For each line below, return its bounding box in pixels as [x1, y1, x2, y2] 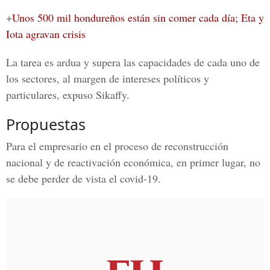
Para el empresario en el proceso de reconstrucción [6, 139, 228, 153]
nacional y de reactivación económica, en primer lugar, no [6, 155, 260, 169]
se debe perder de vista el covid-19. [6, 171, 161, 186]
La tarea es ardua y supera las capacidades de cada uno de [6, 55, 260, 69]
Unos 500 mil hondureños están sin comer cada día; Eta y [12, 10, 264, 25]
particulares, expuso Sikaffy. [6, 87, 130, 102]
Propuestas [6, 114, 86, 134]
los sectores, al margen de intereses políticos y [6, 71, 209, 86]
